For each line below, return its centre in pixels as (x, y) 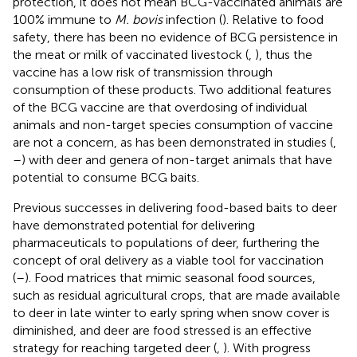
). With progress (267, 347)
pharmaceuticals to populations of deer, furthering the (166, 242)
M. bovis (139, 19)
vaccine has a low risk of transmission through (143, 72)
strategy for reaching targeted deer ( (115, 347)
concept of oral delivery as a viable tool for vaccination (168, 260)
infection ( (192, 19)
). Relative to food (273, 19)
